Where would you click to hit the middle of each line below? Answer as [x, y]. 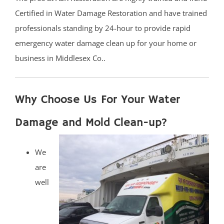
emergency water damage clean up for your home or [106, 43]
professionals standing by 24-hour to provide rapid [103, 28]
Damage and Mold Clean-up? [91, 123]
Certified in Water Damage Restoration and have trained [111, 13]
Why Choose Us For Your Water [97, 100]
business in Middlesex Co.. [60, 58]
